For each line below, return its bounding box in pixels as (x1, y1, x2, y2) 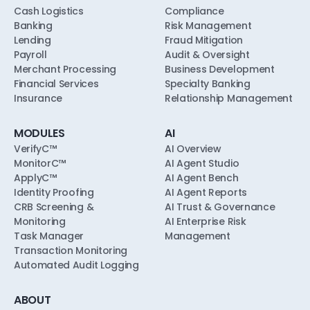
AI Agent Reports (165, 185, 247, 199)
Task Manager (14, 228, 84, 243)
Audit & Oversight (165, 47, 250, 62)
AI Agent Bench (165, 170, 239, 185)
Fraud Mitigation (165, 33, 243, 47)
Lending (14, 33, 51, 47)
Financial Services (14, 76, 99, 91)
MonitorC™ (14, 156, 66, 170)
